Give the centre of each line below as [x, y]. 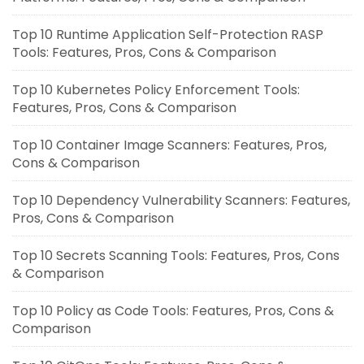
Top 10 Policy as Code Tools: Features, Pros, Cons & [173, 311]
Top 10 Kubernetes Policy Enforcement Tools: [156, 90]
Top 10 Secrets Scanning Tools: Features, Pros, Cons [176, 256]
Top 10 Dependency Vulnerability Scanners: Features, [181, 201]
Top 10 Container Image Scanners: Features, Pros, [169, 145]
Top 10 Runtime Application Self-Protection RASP [168, 35]
